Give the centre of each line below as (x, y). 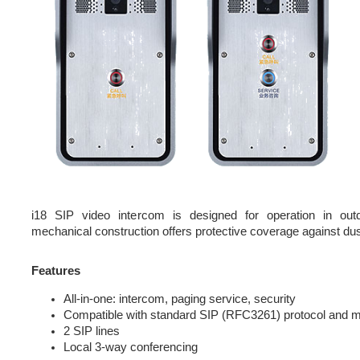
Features (56, 271)
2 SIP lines (92, 331)
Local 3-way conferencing (131, 347)
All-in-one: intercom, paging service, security (180, 299)
